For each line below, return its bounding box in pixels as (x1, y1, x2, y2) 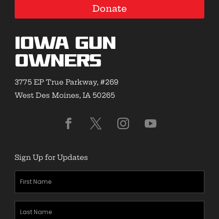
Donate (92, 3, 127, 15)
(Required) (41, 187, 76, 195)
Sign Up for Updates (15, 153, 88, 162)
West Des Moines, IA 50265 (15, 91, 115, 100)
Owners (15, 51, 101, 73)
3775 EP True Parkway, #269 (15, 78, 118, 87)
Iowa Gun (15, 34, 116, 55)
